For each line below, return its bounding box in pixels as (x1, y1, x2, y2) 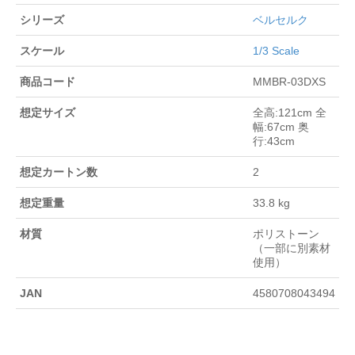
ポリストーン (253, 227, 319, 240)
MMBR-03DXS (253, 74, 326, 88)
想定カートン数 (20, 165, 97, 178)
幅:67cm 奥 (253, 120, 309, 133)
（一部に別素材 (253, 241, 330, 254)
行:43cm (253, 134, 295, 147)
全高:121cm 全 (253, 105, 326, 119)
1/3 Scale (253, 44, 300, 57)
